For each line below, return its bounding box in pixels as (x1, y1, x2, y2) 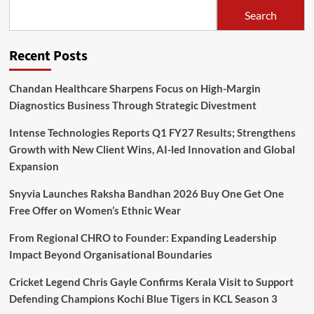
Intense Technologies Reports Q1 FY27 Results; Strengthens (8, 126, 296, 139)
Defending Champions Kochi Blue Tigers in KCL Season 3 (8, 292, 278, 306)
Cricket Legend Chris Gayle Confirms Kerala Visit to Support (8, 275, 294, 289)
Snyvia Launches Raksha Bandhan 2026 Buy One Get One (8, 187, 284, 200)
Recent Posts (8, 46, 88, 67)
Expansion (8, 160, 59, 173)
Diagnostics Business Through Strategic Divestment (8, 99, 257, 112)
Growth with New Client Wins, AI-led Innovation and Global (8, 143, 295, 156)
